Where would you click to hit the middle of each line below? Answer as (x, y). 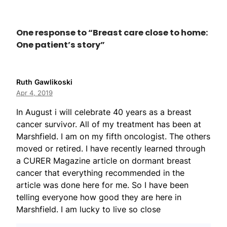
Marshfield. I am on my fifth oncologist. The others (113, 137)
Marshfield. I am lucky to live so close (88, 210)
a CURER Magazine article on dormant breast (104, 161)
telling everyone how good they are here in (99, 197)
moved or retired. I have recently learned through (111, 149)
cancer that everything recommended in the (100, 173)
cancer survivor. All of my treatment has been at (109, 124)
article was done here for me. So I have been (102, 185)
